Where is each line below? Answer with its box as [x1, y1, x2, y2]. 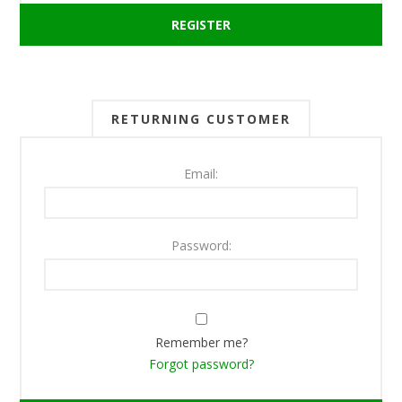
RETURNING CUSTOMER [111, 110, 291, 127]
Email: [184, 165, 218, 182]
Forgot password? [148, 355, 254, 372]
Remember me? [154, 334, 248, 351]
